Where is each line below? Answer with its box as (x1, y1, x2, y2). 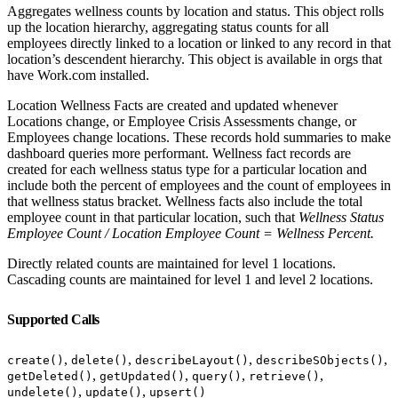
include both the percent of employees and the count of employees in (7, 177, 391, 193)
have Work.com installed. (7, 67, 149, 83)
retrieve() (249, 369, 320, 383)
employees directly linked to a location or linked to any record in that (7, 35, 391, 51)
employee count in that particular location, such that (7, 209, 298, 225)
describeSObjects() (256, 353, 384, 367)
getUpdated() (99, 369, 185, 383)
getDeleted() (7, 369, 92, 383)
